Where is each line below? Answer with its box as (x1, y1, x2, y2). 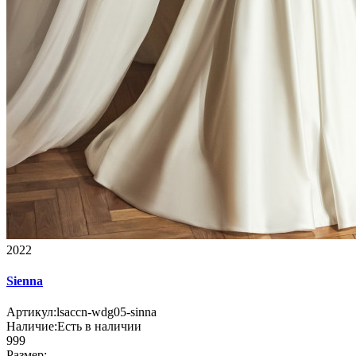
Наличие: (6, 319, 57, 334)
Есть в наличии (57, 319, 141, 334)
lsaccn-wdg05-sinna (56, 305, 157, 319)
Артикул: (6, 305, 56, 319)
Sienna (6, 273, 43, 288)
